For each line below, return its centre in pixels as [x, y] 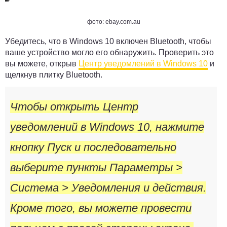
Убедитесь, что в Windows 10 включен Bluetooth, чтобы [108, 42]
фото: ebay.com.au [113, 22]
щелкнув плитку [35, 75]
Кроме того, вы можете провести [101, 208]
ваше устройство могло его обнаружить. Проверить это [109, 53]
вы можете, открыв [42, 64]
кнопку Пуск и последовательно [93, 147]
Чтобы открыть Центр [74, 107]
